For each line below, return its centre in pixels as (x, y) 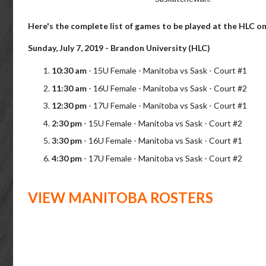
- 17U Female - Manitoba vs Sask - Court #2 (163, 158)
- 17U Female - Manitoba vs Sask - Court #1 (168, 105)
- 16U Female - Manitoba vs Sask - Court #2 (167, 88)
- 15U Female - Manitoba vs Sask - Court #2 (163, 123)
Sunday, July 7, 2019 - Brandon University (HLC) (119, 48)
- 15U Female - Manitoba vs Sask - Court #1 (168, 70)
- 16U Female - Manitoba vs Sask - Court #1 (162, 140)
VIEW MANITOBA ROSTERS (121, 197)
